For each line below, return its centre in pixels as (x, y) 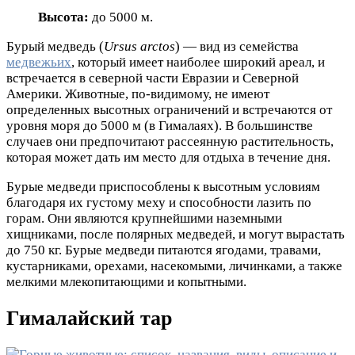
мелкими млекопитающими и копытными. (126, 281)
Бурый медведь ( (55, 46)
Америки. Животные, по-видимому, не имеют (138, 94)
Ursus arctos (139, 46)
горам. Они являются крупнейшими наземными (144, 218)
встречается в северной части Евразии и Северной (153, 78)
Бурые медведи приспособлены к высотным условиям (163, 186)
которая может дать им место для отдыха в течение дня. (168, 157)
